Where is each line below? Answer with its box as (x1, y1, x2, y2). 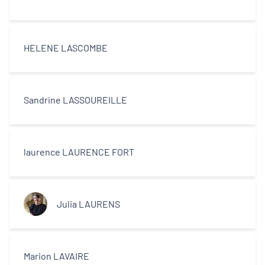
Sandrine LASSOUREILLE (24, 94, 127, 105)
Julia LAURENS (57, 198, 120, 209)
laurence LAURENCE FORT (24, 146, 134, 157)
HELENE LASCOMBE (24, 42, 108, 53)
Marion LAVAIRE (24, 250, 89, 261)
